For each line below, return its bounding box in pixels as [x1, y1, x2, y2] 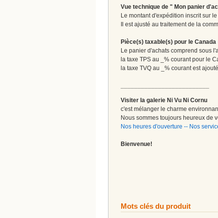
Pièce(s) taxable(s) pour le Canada [121, 38, 216, 45]
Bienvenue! [121, 140, 152, 147]
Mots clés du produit [121, 201, 191, 210]
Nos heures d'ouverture [121, 123, 182, 130]
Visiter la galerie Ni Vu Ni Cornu [121, 96, 207, 104]
